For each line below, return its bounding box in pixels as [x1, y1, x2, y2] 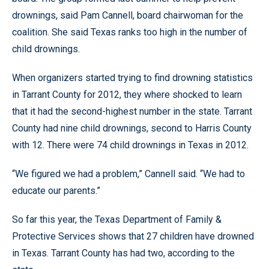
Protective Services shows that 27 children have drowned [12, 231, 254, 242]
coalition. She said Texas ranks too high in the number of [12, 26, 247, 38]
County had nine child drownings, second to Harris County [12, 122, 252, 134]
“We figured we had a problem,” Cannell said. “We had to [12, 168, 245, 180]
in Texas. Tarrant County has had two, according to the [12, 247, 235, 259]
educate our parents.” [12, 185, 100, 196]
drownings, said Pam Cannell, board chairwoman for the [12, 10, 243, 21]
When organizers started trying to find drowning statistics [12, 72, 253, 83]
